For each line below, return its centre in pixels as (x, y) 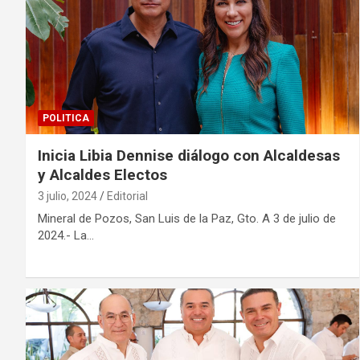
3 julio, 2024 (67, 196)
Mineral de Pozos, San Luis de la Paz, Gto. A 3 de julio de (187, 218)
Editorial (127, 196)
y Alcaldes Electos (102, 174)
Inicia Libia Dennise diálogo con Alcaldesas (189, 155)
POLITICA (66, 118)
